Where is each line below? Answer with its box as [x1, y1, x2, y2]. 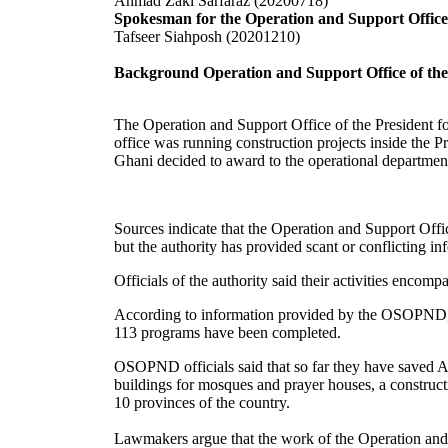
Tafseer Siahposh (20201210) [114, 28, 300, 46]
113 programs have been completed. [114, 324, 341, 342]
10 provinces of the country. [114, 394, 290, 412]
